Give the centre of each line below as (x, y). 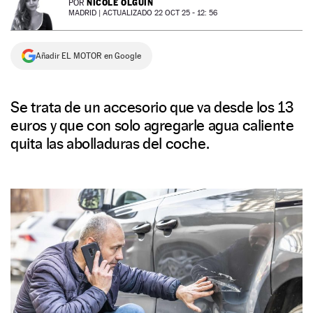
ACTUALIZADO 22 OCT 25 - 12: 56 (160, 13)
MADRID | (86, 13)
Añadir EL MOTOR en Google (88, 56)
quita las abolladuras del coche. (110, 143)
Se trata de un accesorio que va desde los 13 (152, 107)
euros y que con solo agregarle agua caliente (152, 125)
